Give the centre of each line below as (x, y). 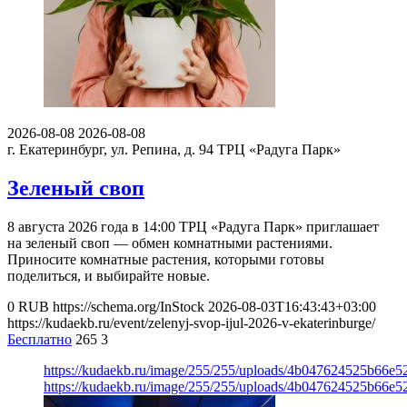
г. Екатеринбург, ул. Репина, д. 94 (110, 150)
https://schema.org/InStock (129, 307)
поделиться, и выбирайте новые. (109, 276)
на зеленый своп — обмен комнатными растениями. (170, 243)
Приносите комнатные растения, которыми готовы (166, 260)
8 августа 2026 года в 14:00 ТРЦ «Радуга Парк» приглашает (193, 227)
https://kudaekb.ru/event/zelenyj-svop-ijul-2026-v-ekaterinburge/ (191, 323)
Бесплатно (40, 340)
